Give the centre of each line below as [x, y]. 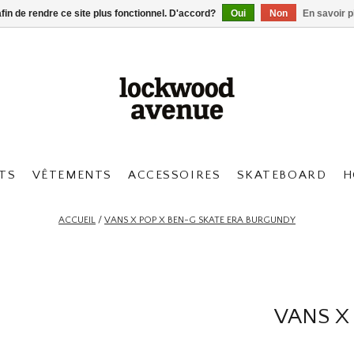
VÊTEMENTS [72, 175]
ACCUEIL [77, 220]
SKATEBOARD [282, 175]
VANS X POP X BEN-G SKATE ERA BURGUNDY [200, 220]
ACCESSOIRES [175, 175]
